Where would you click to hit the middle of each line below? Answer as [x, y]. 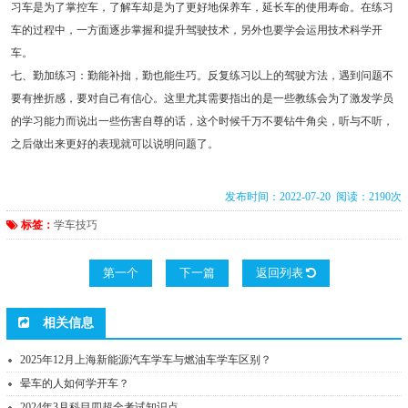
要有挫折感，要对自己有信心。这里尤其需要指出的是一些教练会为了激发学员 [202, 99]
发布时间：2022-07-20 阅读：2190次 [314, 197]
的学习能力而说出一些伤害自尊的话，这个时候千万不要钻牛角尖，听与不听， [202, 122]
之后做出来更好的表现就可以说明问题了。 [114, 144]
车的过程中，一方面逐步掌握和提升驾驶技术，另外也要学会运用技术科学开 [196, 31]
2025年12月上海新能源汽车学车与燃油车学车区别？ [146, 360]
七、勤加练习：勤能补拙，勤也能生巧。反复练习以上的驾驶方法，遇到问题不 [202, 76]
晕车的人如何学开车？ [75, 384]
